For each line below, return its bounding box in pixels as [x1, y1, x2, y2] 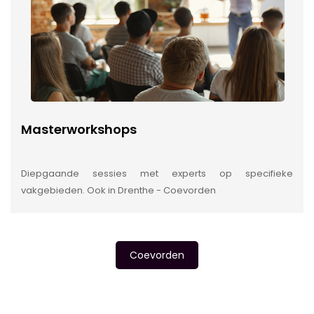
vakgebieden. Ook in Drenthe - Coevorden [21, 183, 216, 197]
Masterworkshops [21, 120, 137, 138]
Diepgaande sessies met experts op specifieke [21, 166, 293, 180]
